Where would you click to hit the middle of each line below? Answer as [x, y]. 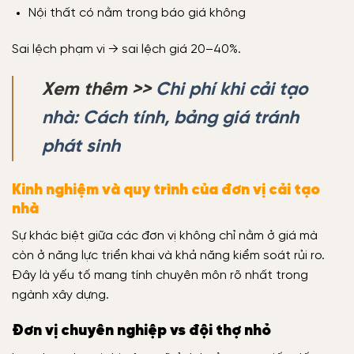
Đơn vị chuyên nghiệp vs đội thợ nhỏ [141, 331]
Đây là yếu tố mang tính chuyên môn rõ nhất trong [160, 276]
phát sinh [81, 147]
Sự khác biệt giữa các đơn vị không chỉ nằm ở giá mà [165, 236]
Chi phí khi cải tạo [232, 90]
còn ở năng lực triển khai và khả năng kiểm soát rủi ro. [168, 256]
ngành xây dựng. [60, 296]
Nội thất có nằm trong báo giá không [137, 13]
